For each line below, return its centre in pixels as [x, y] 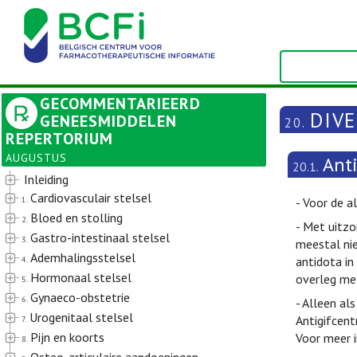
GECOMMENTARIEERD [120, 104]
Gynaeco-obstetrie [80, 297]
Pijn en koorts [67, 337]
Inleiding [46, 179]
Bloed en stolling [76, 218]
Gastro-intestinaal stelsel [100, 237]
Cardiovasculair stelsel [91, 198]
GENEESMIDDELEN [108, 121]
